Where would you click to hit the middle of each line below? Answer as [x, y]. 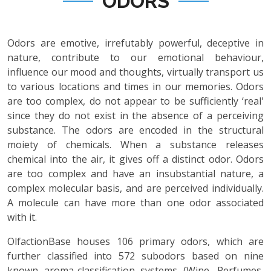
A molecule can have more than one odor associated [135, 203]
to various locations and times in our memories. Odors [135, 87]
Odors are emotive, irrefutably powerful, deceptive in [135, 43]
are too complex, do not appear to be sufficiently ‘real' [135, 101]
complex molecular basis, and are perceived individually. [135, 188]
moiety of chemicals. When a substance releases [135, 145]
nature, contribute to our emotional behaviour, [135, 57]
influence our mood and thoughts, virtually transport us [135, 72]
